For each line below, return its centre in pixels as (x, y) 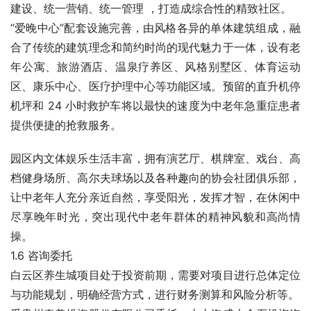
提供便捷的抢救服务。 (66, 125)
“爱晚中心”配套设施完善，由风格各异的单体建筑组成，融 (155, 28)
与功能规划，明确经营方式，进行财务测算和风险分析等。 (155, 294)
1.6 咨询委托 (41, 255)
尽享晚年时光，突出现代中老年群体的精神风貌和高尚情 (155, 217)
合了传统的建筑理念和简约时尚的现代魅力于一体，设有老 (155, 47)
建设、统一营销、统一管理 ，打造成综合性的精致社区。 (151, 8)
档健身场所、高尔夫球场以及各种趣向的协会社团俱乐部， (155, 178)
